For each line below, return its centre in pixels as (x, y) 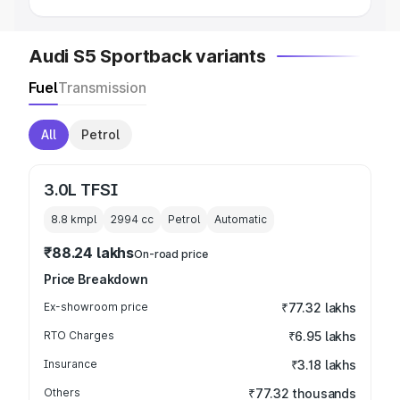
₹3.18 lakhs (323, 365)
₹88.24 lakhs (89, 253)
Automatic (241, 219)
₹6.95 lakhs (322, 336)
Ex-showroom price (96, 307)
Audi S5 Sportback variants (147, 56)
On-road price (171, 254)
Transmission (102, 87)
